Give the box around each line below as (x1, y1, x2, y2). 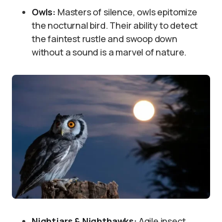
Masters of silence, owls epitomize (55, 6, 197, 18)
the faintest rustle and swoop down (32, 33, 177, 45)
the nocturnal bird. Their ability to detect (32, 19, 198, 31)
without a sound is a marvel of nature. (32, 46, 187, 58)
